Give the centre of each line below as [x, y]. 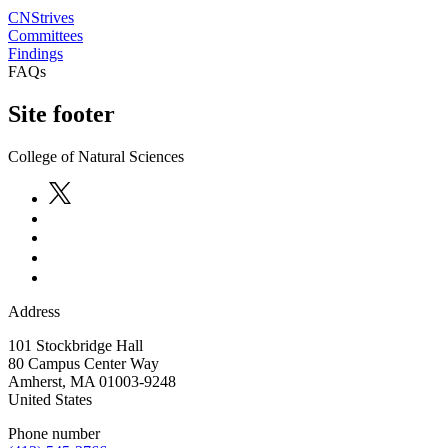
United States [50, 399]
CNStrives [41, 17]
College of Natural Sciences [96, 156]
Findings [35, 53]
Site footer [61, 113]
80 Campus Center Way [83, 363]
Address [34, 311]
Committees [45, 35]
